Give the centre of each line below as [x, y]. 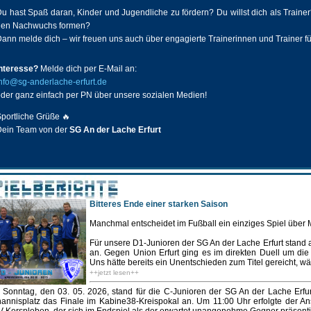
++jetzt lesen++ [114, 273]
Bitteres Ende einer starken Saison [159, 204]
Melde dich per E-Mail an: [87, 69]
